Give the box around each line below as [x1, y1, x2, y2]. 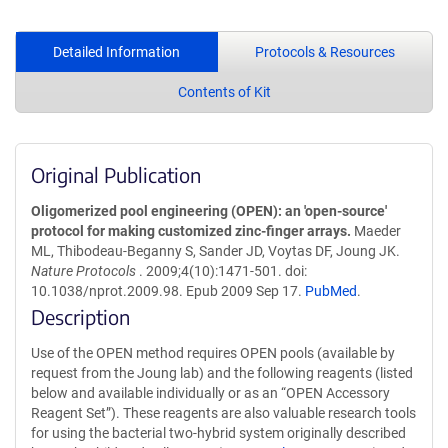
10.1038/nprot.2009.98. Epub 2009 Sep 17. [31, 282, 305, 299]
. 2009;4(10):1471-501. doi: [136, 262, 307, 279]
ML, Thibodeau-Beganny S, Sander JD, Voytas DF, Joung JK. [31, 242, 400, 259]
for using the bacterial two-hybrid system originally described [31, 424, 406, 441]
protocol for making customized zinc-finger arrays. [31, 222, 351, 239]
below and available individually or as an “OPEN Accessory [31, 384, 390, 401]
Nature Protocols [31, 262, 136, 279]
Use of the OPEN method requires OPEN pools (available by [31, 344, 395, 361]
